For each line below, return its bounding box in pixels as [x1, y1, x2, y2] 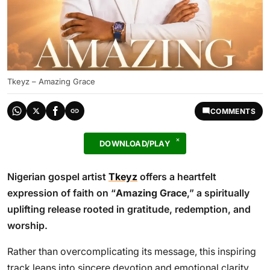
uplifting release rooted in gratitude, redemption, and [7, 203, 251, 215]
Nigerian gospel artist [7, 171, 108, 183]
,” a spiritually [187, 187, 250, 199]
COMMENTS [210, 106, 256, 116]
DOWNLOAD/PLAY [99, 139, 171, 148]
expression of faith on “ [7, 187, 116, 199]
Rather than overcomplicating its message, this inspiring [7, 245, 256, 257]
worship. [7, 219, 48, 231]
